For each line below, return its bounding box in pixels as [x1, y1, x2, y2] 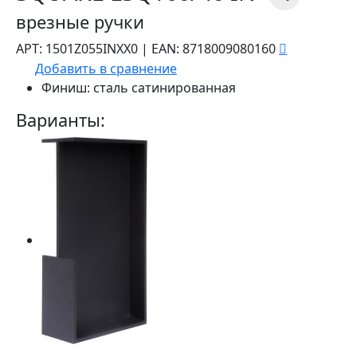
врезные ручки [16, 10, 144, 34]
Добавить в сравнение [35, 60, 177, 78]
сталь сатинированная [90, 79, 236, 97]
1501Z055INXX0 [42, 40, 141, 58]
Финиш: [41, 79, 90, 97]
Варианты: [16, 108, 105, 132]
